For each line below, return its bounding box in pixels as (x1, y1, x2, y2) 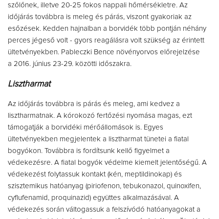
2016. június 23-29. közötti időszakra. (13, 60, 131, 67)
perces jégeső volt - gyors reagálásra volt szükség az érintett (7, 37, 204, 44)
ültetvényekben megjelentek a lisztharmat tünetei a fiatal (7, 135, 189, 143)
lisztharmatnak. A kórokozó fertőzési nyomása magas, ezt (7, 112, 192, 119)
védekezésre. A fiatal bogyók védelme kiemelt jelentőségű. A (7, 159, 207, 166)
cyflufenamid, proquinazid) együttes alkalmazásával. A (7, 194, 179, 201)
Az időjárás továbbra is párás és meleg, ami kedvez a (7, 100, 180, 108)
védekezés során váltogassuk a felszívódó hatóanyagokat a (7, 206, 200, 213)
